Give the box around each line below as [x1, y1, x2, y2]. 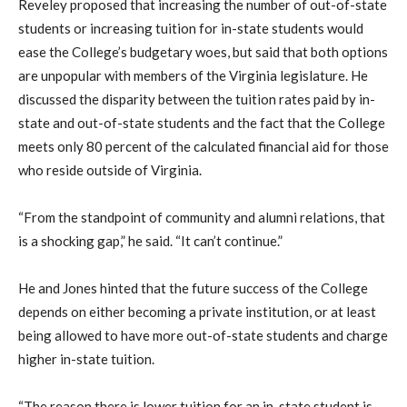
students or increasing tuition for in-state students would [18, 20, 363, 37]
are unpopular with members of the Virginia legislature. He [18, 67, 368, 84]
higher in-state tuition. [18, 351, 154, 368]
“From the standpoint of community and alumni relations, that [18, 209, 385, 226]
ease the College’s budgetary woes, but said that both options [18, 44, 388, 61]
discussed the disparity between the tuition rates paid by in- [18, 91, 375, 108]
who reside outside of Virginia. [18, 162, 202, 179]
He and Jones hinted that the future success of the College [18, 280, 368, 297]
